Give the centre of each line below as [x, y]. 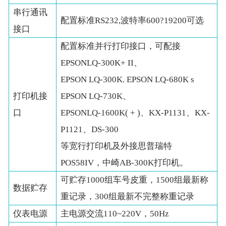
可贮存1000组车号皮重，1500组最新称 [135, 180]
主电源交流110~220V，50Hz [115, 214]
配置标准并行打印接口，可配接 [121, 46]
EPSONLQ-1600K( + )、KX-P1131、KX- [135, 113]
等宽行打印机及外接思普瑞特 [117, 146]
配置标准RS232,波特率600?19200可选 [132, 21]
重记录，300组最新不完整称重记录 [128, 197]
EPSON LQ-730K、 [96, 96]
